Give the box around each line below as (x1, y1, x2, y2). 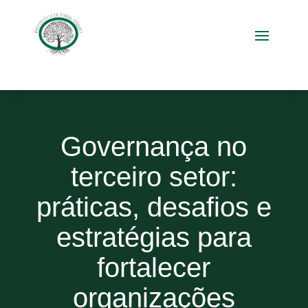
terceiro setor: (70, 162, 237, 192)
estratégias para (56, 222, 252, 252)
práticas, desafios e (36, 192, 272, 222)
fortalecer (97, 252, 211, 283)
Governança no (60, 131, 247, 162)
